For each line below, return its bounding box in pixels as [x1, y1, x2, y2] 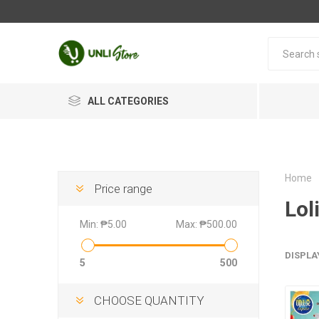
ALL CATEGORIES [87, 95, 169, 107]
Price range [93, 182, 152, 196]
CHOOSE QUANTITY [93, 293, 204, 308]
